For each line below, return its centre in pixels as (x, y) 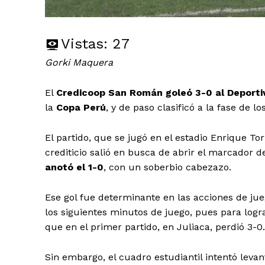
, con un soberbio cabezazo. (167, 167)
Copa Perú (81, 107)
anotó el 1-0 (74, 167)
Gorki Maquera (79, 62)
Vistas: (84, 43)
